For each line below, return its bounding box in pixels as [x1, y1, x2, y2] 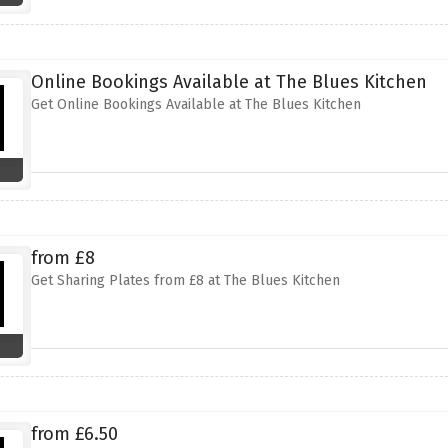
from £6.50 [30, 423, 118, 445]
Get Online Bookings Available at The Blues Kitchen [30, 96, 361, 113]
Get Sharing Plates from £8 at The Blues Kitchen [30, 272, 340, 289]
